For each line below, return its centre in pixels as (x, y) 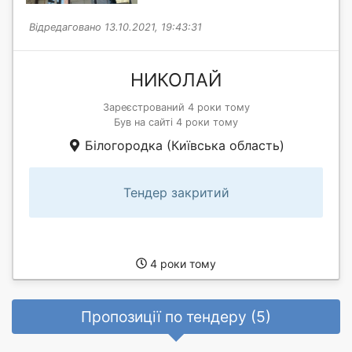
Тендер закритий (176, 192)
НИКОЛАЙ (176, 80)
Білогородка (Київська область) (182, 145)
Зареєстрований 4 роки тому (176, 107)
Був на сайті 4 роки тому (176, 122)
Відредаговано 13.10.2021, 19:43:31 (115, 27)
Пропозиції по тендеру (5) (176, 317)
